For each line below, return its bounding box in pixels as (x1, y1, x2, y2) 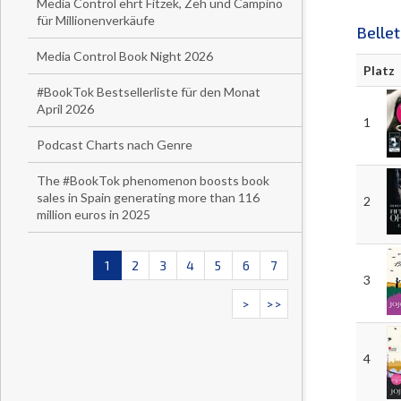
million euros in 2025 (37, 207, 150, 222)
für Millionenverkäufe (37, 13, 155, 28)
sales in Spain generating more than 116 (37, 190, 260, 205)
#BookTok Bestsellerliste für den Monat (37, 84, 260, 99)
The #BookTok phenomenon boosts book (37, 173, 269, 188)
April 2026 (37, 101, 94, 116)
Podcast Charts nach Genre (37, 137, 192, 152)
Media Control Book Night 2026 (37, 48, 213, 64)
